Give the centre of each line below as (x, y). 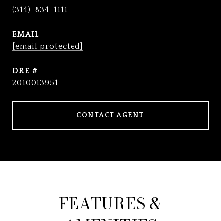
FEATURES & (110, 203)
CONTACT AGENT (110, 115)
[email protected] (48, 46)
